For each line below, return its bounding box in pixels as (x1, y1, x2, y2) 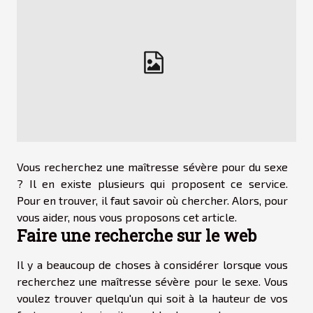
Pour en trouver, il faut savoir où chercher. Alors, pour (17, 193, 288, 207)
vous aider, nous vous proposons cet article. (17, 210, 237, 224)
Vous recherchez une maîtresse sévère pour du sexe (17, 159, 288, 173)
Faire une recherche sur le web (17, 224, 256, 246)
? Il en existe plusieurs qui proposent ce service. (17, 176, 288, 190)
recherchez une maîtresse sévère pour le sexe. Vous (17, 274, 288, 288)
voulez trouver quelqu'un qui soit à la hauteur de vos (17, 291, 288, 305)
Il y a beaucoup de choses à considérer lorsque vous (17, 257, 288, 271)
